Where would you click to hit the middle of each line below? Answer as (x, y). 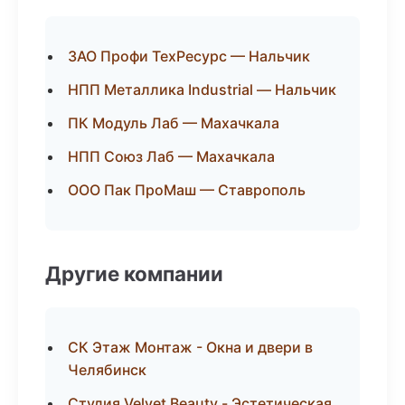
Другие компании (134, 273)
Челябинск (107, 370)
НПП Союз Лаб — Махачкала (171, 156)
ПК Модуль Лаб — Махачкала (174, 123)
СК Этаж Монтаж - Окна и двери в (190, 347)
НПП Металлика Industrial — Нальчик (202, 89)
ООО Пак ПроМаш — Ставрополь (187, 190)
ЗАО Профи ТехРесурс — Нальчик (189, 56)
